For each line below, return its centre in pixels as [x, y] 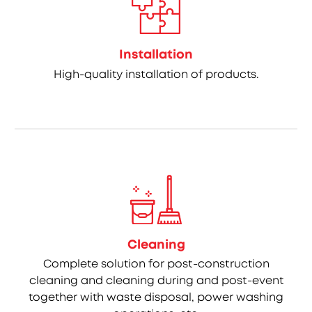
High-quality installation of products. [156, 74]
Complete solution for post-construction [156, 264]
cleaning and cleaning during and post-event [156, 281]
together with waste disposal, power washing [156, 297]
